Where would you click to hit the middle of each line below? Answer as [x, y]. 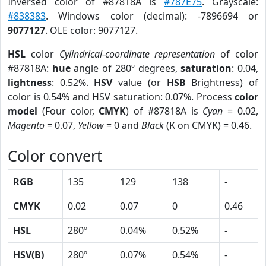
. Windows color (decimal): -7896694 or [152, 16]
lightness [30, 83]
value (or [140, 83]
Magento [26, 125]
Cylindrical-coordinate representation [137, 54]
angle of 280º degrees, [126, 68]
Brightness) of [222, 83]
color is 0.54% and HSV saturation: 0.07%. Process [121, 97]
